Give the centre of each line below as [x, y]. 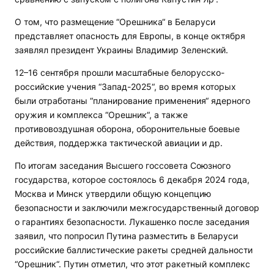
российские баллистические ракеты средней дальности [134, 250]
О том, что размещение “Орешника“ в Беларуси [115, 22]
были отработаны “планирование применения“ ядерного [132, 101]
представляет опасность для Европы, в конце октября [130, 36]
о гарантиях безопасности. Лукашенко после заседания [132, 222]
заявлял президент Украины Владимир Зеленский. [121, 50]
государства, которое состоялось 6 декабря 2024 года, [132, 180]
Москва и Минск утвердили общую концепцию [113, 194]
